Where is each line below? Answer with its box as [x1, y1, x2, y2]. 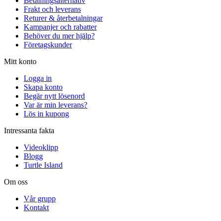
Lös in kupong [24, 109, 69, 118]
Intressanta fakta [4, 126, 54, 135]
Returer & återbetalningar [24, 13, 103, 22]
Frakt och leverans [24, 4, 81, 13]
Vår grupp [24, 194, 56, 203]
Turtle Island [24, 160, 63, 169]
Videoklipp [24, 143, 58, 151]
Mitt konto [4, 57, 37, 66]
